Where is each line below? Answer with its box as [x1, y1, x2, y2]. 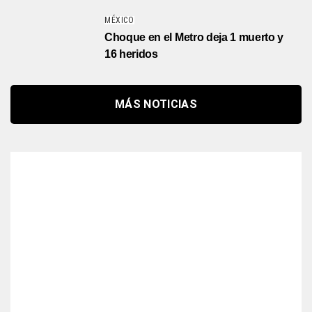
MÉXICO [104, 15, 134, 26]
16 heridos [104, 48, 158, 61]
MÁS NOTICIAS [115, 97, 197, 111]
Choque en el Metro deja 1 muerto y [104, 31, 284, 44]
